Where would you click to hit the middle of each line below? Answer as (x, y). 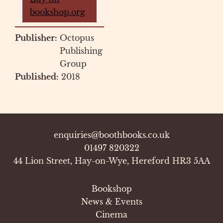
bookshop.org (57, 12)
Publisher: (36, 38)
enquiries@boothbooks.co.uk (111, 135)
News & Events (111, 201)
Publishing (81, 51)
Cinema (111, 214)
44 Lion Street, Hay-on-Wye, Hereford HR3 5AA (111, 161)
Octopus (77, 38)
